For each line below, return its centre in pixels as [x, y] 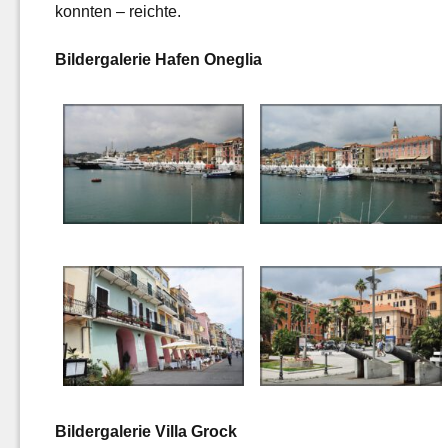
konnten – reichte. [118, 12]
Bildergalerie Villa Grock [146, 432]
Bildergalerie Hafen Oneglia [158, 60]
